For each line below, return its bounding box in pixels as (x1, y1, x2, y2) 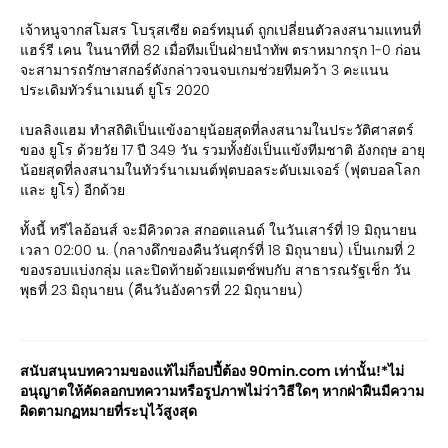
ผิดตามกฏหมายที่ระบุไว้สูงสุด (20, 400, 197, 421)
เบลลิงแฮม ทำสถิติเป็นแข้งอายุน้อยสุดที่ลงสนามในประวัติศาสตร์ (20, 119, 414, 140)
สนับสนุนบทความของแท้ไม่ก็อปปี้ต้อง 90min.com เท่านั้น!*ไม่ (20, 360, 404, 381)
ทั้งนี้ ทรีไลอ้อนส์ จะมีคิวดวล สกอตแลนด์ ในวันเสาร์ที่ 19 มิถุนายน (20, 219, 417, 240)
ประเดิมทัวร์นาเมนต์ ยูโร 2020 (20, 79, 210, 100)
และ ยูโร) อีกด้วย (20, 179, 125, 200)
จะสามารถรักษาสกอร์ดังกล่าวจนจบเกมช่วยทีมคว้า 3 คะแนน (20, 59, 389, 80)
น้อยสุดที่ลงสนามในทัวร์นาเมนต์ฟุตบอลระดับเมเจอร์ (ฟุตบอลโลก (20, 159, 420, 180)
